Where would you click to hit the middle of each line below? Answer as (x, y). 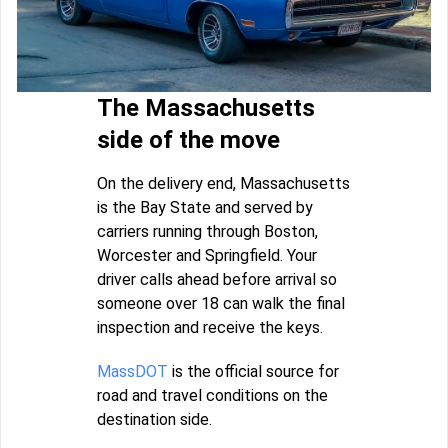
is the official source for (253, 371)
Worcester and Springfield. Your (207, 255)
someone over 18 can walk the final (221, 303)
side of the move (188, 139)
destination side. (154, 419)
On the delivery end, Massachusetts (223, 183)
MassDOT (132, 371)
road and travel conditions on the (212, 395)
